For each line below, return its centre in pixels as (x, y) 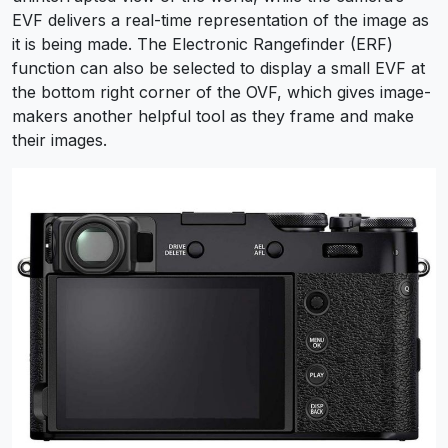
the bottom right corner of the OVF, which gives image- (221, 91)
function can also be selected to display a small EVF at (218, 67)
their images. (59, 139)
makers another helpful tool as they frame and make (213, 115)
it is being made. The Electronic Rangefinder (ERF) (202, 43)
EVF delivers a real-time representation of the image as (220, 19)
